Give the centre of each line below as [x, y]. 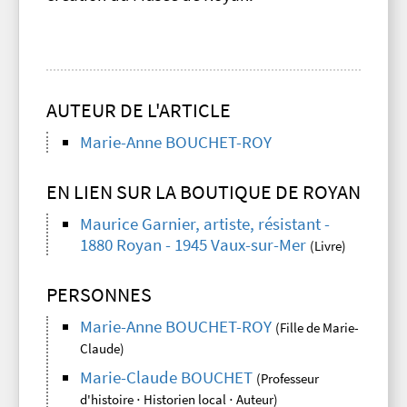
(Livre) [328, 246]
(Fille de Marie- [317, 328]
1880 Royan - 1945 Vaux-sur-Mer [193, 245]
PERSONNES [99, 295]
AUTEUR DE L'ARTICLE [139, 110]
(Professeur [288, 379]
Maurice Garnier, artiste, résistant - [205, 224]
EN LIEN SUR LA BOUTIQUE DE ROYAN [203, 192]
